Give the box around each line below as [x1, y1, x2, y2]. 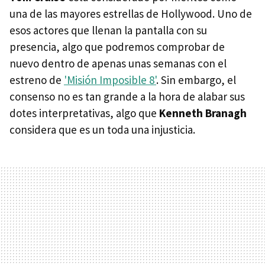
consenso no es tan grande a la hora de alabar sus [9, 89, 245, 104]
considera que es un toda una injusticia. [9, 122, 195, 137]
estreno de [9, 73, 64, 88]
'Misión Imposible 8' [64, 73, 156, 88]
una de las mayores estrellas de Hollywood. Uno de [9, 7, 252, 21]
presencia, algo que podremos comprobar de [9, 40, 225, 54]
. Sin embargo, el [156, 73, 236, 88]
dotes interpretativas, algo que [9, 106, 159, 121]
